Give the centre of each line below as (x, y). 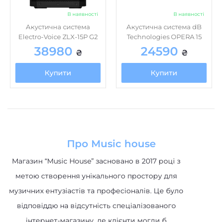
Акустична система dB (164, 27)
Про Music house (111, 144)
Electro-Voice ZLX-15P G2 (58, 37)
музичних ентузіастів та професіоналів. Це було (96, 191)
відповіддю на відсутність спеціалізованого (96, 206)
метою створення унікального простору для (96, 176)
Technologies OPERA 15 (164, 37)
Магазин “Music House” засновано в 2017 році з (96, 161)
